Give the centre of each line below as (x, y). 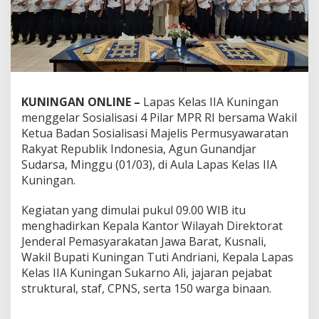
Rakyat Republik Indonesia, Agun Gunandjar (139, 149)
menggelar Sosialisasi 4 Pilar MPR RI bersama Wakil (159, 118)
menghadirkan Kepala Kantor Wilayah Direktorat (152, 226)
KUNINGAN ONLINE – (81, 102)
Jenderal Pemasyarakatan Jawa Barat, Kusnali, (144, 242)
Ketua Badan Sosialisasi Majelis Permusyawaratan (155, 134)
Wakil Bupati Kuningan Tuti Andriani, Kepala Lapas (157, 257)
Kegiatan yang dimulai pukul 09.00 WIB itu (134, 210)
